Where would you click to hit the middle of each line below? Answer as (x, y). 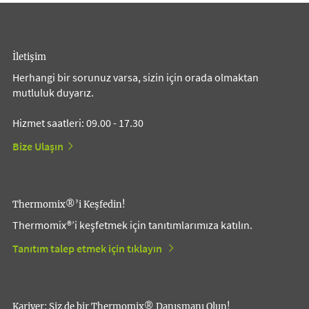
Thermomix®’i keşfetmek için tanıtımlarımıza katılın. (132, 225)
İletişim (29, 57)
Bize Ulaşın (38, 147)
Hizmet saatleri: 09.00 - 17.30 (78, 123)
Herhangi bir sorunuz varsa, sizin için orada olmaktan (136, 78)
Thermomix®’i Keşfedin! (69, 205)
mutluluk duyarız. (53, 93)
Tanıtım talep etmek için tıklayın (88, 249)
